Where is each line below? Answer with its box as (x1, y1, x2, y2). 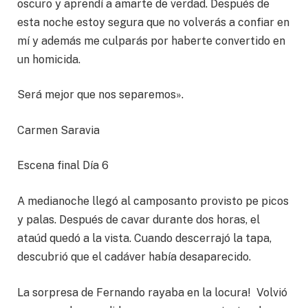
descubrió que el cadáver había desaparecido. (17, 250, 251, 264)
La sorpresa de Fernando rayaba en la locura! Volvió (17, 285, 287, 299)
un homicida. (17, 52, 80, 66)
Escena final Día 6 (17, 159, 109, 173)
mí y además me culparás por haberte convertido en (17, 34, 285, 47)
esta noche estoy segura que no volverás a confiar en (17, 15, 289, 29)
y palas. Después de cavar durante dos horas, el (17, 213, 260, 227)
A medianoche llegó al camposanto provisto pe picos (17, 195, 289, 208)
